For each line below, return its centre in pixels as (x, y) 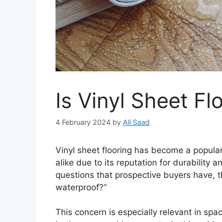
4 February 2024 (83, 122)
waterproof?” (81, 187)
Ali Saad (136, 122)
